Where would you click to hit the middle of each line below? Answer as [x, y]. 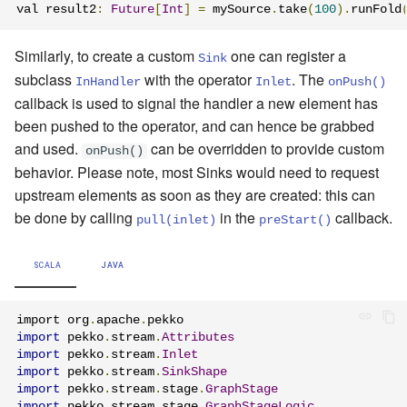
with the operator [198, 79]
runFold [376, 10]
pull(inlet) [176, 220]
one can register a [287, 55]
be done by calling [75, 217]
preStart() [295, 220]
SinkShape [194, 372]
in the [238, 217]
